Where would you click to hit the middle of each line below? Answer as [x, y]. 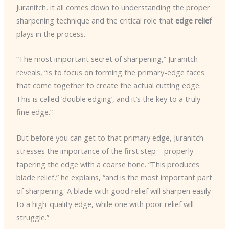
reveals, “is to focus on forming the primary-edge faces [110, 72]
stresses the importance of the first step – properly [105, 151]
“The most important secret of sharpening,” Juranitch [107, 59]
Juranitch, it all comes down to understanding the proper [113, 7]
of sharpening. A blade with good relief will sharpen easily [113, 190]
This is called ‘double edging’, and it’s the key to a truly [108, 99]
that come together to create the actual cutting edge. [108, 86]
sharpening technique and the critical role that [96, 21]
